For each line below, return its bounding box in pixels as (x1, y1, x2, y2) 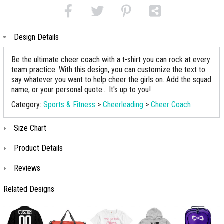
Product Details (14, 143, 63, 153)
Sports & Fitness (43, 100, 95, 109)
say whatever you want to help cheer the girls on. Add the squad (11, 75, 211, 84)
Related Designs (3, 184, 54, 194)
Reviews (14, 163, 40, 173)
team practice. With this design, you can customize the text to (11, 65, 205, 74)
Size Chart (14, 123, 46, 133)
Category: (11, 100, 43, 109)
